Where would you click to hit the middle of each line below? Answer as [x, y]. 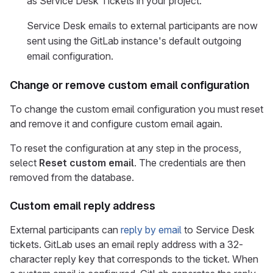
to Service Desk [218, 230]
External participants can [65, 230]
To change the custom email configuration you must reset [136, 109]
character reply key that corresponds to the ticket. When [134, 259]
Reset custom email [87, 163]
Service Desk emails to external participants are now [142, 26]
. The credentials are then [190, 163]
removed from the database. [72, 177]
